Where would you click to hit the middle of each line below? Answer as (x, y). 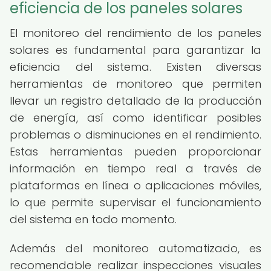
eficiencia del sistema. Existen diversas (135, 67)
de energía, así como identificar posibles (135, 118)
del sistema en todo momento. (93, 219)
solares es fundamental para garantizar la (135, 50)
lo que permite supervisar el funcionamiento (135, 202)
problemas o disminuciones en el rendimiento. (135, 135)
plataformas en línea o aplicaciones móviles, (135, 185)
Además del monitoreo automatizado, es (135, 248)
